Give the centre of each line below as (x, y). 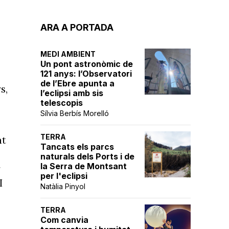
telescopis (62, 103)
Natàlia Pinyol (63, 186)
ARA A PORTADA (77, 27)
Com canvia (64, 220)
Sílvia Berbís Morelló (75, 113)
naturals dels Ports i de (87, 156)
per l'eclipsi (64, 176)
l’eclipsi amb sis (72, 93)
